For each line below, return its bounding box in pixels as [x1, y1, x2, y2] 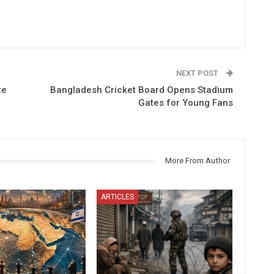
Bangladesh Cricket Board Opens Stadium [50, 84, 233, 95]
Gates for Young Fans [138, 97, 233, 108]
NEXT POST [176, 68, 220, 78]
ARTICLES [101, 192, 135, 201]
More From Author [165, 156, 230, 165]
